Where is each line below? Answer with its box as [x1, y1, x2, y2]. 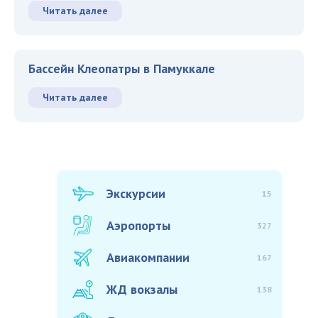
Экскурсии [106, 185, 165, 202]
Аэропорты [106, 217, 170, 234]
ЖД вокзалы [106, 281, 177, 298]
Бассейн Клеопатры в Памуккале [28, 60, 215, 77]
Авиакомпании [106, 249, 190, 266]
